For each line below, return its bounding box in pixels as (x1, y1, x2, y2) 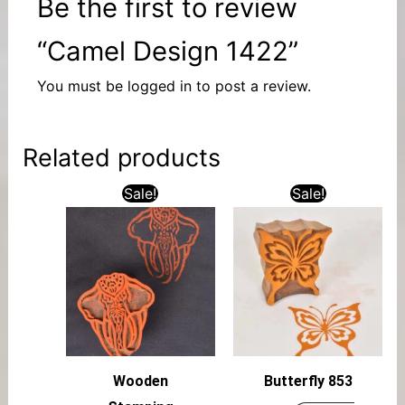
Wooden (112, 372, 168, 390)
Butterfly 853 (263, 372, 353, 390)
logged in (127, 76, 192, 95)
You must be (36, 76, 127, 95)
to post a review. (191, 76, 311, 95)
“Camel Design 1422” (36, 34, 298, 67)
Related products (22, 142, 221, 173)
